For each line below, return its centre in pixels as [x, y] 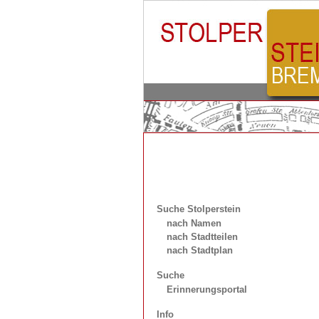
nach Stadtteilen [202, 236]
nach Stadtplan [199, 250]
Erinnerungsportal [206, 289]
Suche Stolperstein [198, 209]
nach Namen [194, 223]
